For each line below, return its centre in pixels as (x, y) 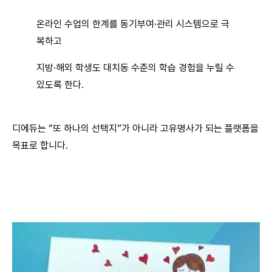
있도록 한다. (60, 84)
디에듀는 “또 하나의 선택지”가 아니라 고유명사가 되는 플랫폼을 (135, 128)
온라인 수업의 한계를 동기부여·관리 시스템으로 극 (133, 24)
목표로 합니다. (40, 145)
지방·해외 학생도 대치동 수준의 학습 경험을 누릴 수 (135, 67)
